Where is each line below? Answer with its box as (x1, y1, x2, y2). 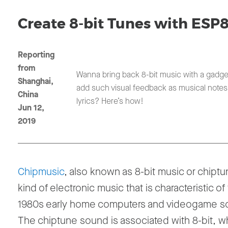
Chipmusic (18, 165, 64, 179)
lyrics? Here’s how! (76, 96, 144, 107)
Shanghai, (18, 76, 53, 87)
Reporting (18, 49, 54, 61)
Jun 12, (18, 102, 44, 113)
